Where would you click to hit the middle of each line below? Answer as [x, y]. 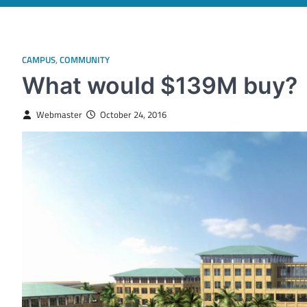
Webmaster [59, 114]
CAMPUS [39, 60]
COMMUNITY [85, 60]
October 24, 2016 [133, 114]
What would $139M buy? [160, 85]
